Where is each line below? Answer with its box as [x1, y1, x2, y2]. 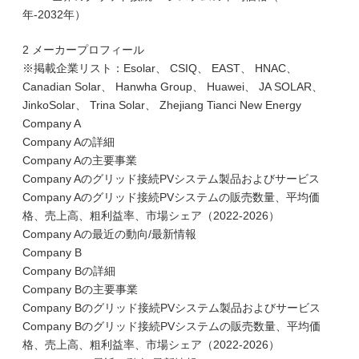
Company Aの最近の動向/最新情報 [22, 228, 196, 240]
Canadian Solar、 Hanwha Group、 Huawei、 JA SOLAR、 [22, 80, 323, 93]
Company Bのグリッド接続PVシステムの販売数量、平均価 [22, 320, 321, 333]
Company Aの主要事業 [22, 154, 137, 167]
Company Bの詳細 [22, 264, 115, 277]
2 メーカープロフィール [22, 43, 144, 56]
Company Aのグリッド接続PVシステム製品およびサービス [22, 172, 320, 185]
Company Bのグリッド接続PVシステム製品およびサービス [22, 301, 321, 314]
